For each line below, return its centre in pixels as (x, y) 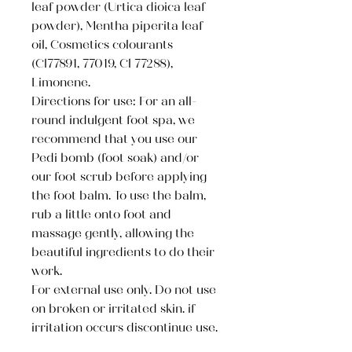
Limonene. (61, 84)
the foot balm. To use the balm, (119, 197)
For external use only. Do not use (124, 291)
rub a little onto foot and (101, 216)
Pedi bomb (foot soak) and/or (115, 159)
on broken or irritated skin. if (113, 310)
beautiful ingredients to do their (123, 253)
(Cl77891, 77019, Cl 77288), (102, 65)
